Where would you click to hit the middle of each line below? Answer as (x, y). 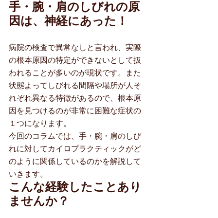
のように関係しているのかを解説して (75, 161)
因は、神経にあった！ (68, 21)
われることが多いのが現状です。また (75, 73)
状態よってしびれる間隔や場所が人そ (75, 85)
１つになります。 (40, 123)
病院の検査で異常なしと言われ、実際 (75, 47)
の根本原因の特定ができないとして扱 (75, 60)
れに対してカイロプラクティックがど (75, 149)
